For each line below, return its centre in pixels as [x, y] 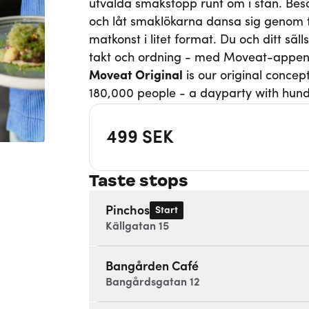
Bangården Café [152, 267]
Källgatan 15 [137, 227]
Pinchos [127, 211]
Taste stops [138, 181]
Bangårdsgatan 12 [152, 283]
